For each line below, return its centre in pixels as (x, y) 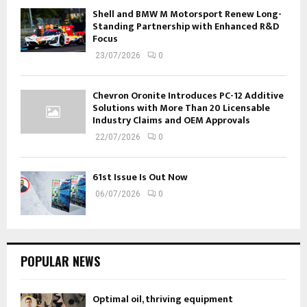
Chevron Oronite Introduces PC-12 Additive (188, 96)
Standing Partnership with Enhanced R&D (186, 27)
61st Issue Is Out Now (140, 177)
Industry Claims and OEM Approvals (171, 121)
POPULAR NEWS (60, 261)
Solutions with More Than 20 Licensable (181, 108)
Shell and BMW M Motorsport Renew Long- (187, 14)
